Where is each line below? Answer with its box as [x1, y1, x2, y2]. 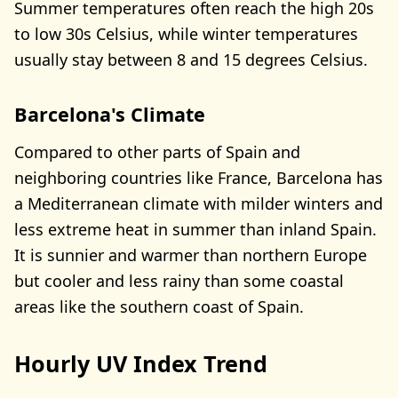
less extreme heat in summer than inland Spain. [14, 218, 377, 240]
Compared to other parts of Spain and [14, 140, 300, 163]
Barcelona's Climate [14, 101, 205, 128]
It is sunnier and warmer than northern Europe [14, 243, 367, 266]
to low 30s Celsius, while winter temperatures [14, 23, 358, 45]
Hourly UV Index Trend [14, 347, 267, 378]
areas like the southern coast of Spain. [14, 295, 304, 317]
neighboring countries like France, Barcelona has [14, 166, 383, 188]
